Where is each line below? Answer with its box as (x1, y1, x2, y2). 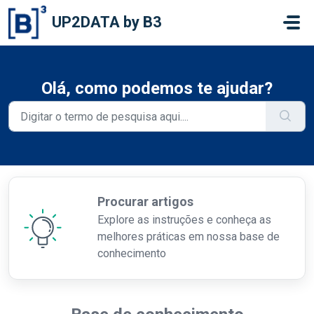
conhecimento (97, 247, 166, 260)
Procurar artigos (97, 194, 193, 209)
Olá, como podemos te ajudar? (41, 78, 273, 98)
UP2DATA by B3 (51, 13, 162, 31)
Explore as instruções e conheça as (97, 213, 271, 226)
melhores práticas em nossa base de (97, 230, 280, 243)
